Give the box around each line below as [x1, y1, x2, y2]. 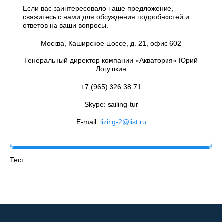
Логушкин [96, 65, 126, 73]
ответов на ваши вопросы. [23, 21, 108, 29]
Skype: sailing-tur [84, 100, 138, 109]
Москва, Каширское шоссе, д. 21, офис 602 [41, 39, 181, 47]
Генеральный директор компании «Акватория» [24, 56, 179, 65]
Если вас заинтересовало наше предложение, [23, 4, 173, 12]
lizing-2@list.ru [100, 118, 146, 126]
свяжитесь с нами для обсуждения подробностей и [23, 13, 189, 21]
